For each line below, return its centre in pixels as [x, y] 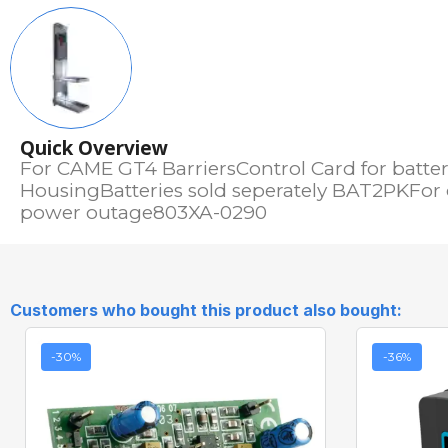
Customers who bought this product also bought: [206, 310]
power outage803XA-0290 [143, 213]
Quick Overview [94, 148]
